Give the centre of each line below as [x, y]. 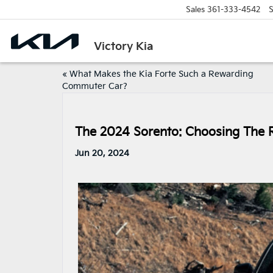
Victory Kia [124, 46]
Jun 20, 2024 [102, 153]
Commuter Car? [95, 86]
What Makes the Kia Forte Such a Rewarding [161, 74]
